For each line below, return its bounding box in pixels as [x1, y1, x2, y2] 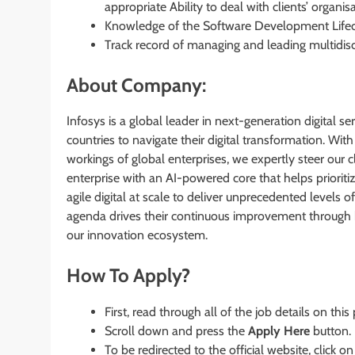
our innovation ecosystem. [67, 227, 208, 243]
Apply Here [248, 323, 313, 339]
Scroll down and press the [105, 323, 248, 339]
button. [313, 323, 351, 339]
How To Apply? [67, 264, 190, 288]
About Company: [67, 73, 206, 97]
